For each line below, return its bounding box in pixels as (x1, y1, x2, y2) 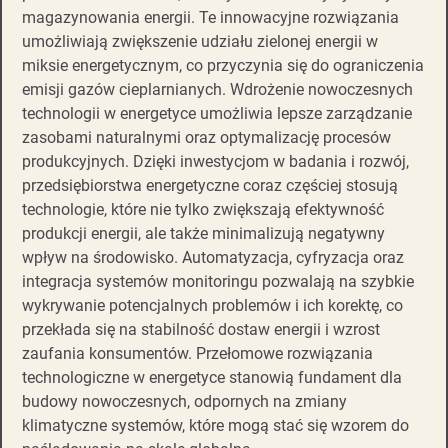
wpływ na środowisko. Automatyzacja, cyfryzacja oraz (22, 247, 404, 267)
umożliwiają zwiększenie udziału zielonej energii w (22, 31, 378, 51)
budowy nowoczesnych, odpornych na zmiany (22, 391, 347, 411)
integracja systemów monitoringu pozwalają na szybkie (22, 271, 414, 291)
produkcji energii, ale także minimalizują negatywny (22, 223, 385, 243)
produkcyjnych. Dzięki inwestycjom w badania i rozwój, (22, 151, 409, 171)
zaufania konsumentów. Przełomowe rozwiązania (22, 343, 373, 363)
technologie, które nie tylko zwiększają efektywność (22, 199, 384, 219)
